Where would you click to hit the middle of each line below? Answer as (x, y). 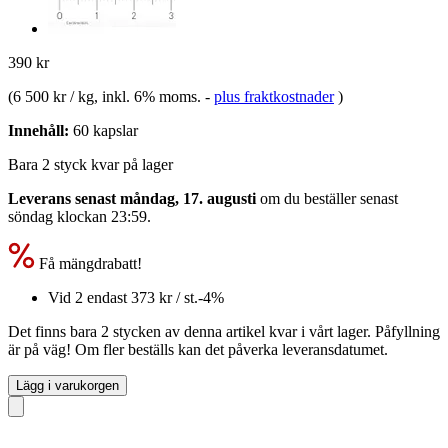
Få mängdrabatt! (88, 263)
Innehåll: (38, 130)
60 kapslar (103, 130)
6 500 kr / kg (53, 96)
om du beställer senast (327, 198)
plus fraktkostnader (274, 96)
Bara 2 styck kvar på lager (90, 164)
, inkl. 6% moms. (149, 96)
